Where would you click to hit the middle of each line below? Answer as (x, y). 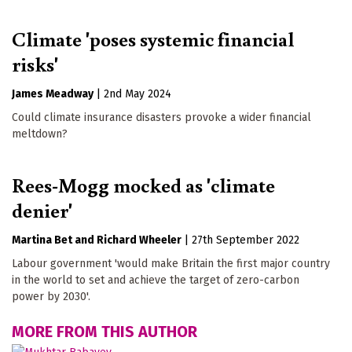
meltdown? (40, 134)
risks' (35, 64)
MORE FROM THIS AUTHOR (104, 332)
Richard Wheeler (139, 240)
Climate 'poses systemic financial (153, 39)
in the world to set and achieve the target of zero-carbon (156, 280)
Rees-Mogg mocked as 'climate (143, 185)
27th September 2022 (246, 240)
